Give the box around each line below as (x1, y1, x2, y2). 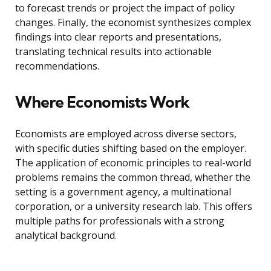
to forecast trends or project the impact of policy (15, 1, 235, 15)
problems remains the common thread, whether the (15, 171, 250, 184)
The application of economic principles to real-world (15, 156, 251, 170)
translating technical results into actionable (15, 45, 212, 59)
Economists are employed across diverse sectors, (15, 127, 237, 141)
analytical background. (15, 229, 117, 243)
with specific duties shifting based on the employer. (15, 142, 246, 155)
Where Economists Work (15, 92, 189, 113)
